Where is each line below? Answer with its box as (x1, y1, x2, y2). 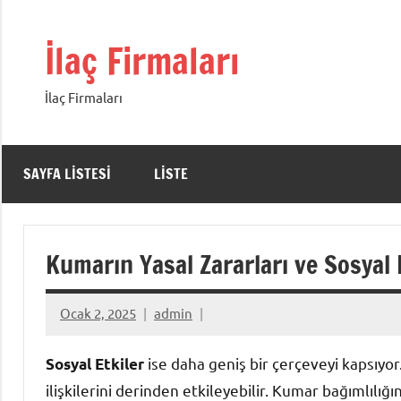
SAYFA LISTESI (23, 164, 111, 184)
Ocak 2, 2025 (60, 304, 136, 322)
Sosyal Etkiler (46, 354, 144, 373)
